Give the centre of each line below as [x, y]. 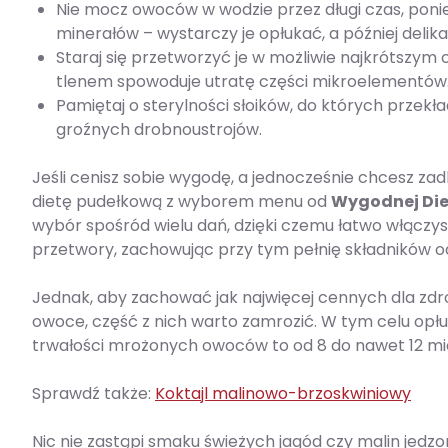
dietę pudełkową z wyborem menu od [181, 202]
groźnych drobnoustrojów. [159, 130]
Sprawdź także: [93, 394]
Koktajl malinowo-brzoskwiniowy [283, 394]
